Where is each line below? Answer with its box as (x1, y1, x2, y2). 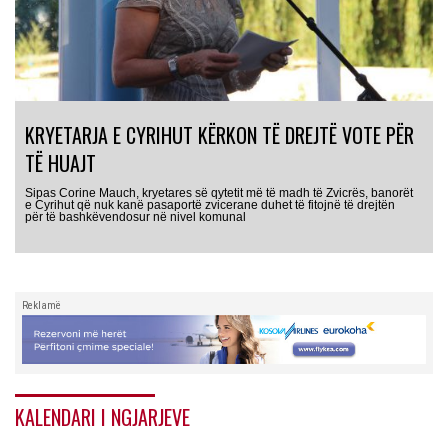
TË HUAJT (25, 147, 96, 178)
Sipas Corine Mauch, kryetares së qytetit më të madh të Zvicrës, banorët (25, 185, 413, 200)
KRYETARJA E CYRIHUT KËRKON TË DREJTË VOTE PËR (25, 119, 414, 150)
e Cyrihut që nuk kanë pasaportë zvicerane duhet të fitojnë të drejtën (25, 197, 395, 212)
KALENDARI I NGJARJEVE (15, 402, 190, 433)
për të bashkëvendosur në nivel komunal (25, 209, 246, 224)
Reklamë (22, 298, 61, 312)
